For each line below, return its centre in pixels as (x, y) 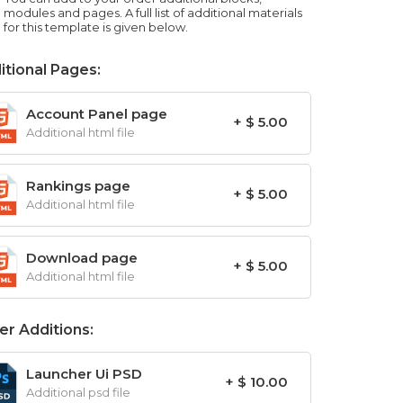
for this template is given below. (96, 27)
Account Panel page (97, 114)
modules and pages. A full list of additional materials (153, 13)
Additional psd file (78, 392)
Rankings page (78, 186)
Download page (82, 258)
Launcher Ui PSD (84, 374)
